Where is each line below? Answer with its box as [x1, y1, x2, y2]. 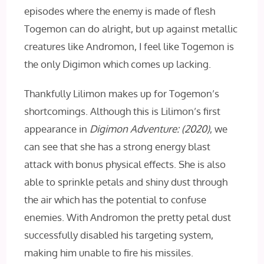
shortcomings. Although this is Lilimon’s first [24, 105, 221, 118]
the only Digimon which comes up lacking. [24, 58, 212, 71]
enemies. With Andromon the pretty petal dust [24, 211, 232, 224]
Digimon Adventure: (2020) [90, 123, 210, 136]
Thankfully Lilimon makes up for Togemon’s [24, 87, 220, 100]
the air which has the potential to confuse [24, 193, 207, 206]
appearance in [24, 123, 90, 136]
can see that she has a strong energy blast [24, 140, 211, 153]
